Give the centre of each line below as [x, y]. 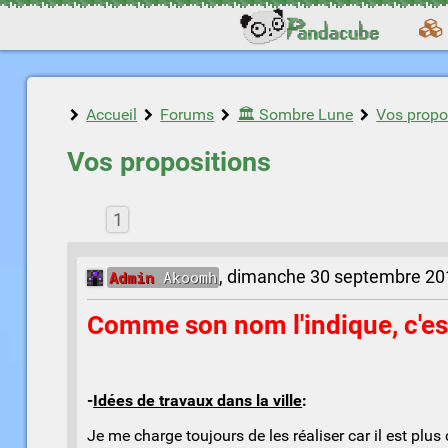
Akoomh [186, 276]
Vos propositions [169, 161]
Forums [187, 114]
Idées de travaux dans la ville [198, 401]
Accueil [112, 114]
